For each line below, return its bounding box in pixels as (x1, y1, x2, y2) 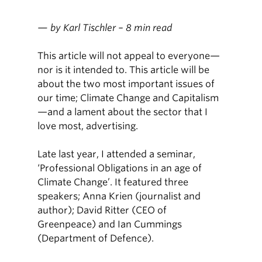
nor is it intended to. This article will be (37, 64, 210, 75)
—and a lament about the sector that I (37, 106, 208, 118)
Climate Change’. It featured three (37, 177, 189, 188)
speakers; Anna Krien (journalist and (37, 191, 201, 202)
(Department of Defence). (37, 233, 154, 244)
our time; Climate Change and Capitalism (37, 92, 219, 104)
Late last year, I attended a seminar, (37, 149, 196, 160)
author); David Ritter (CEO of (37, 205, 167, 216)
